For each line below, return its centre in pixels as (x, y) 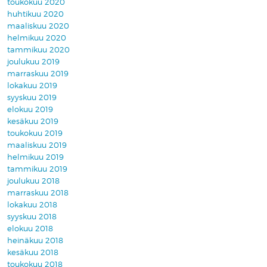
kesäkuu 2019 (33, 122)
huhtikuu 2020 (35, 14)
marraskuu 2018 (38, 193)
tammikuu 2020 (38, 50)
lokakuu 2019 (32, 86)
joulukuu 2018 (33, 181)
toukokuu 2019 (35, 133)
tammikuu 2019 (37, 169)
